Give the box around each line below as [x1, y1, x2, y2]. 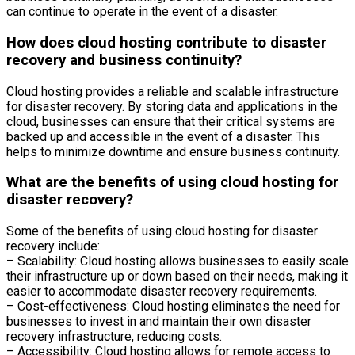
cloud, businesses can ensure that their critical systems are [6, 113, 335, 129]
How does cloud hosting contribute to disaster [6, 33, 326, 52]
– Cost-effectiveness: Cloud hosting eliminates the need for [6, 299, 340, 315]
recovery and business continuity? [6, 51, 242, 69]
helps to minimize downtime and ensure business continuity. [6, 143, 340, 159]
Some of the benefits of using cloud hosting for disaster [6, 223, 318, 239]
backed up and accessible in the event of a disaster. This [6, 128, 320, 144]
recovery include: [6, 239, 100, 254]
